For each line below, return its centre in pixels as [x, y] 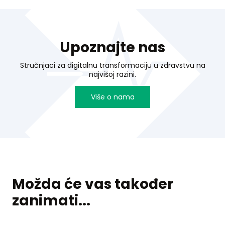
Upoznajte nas [113, 47]
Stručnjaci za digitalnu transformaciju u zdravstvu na [113, 65]
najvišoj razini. [113, 74]
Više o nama [113, 97]
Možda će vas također [93, 184]
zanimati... [51, 200]
